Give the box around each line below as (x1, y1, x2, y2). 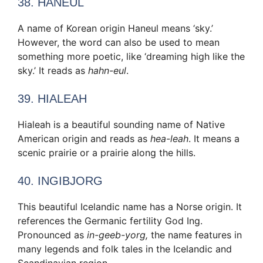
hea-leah (150, 132, 188, 144)
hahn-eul (88, 64, 126, 76)
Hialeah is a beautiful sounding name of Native (18, 118, 225, 130)
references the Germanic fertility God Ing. (18, 214, 203, 227)
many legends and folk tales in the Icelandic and (18, 242, 232, 255)
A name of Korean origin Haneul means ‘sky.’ (18, 22, 213, 34)
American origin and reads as (18, 132, 150, 144)
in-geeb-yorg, (87, 228, 148, 241)
